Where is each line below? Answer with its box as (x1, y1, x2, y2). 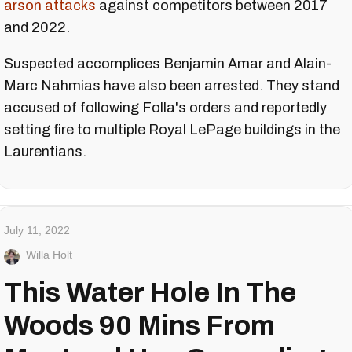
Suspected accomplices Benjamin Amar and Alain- (4, 56, 332, 72)
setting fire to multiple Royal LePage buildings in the (4, 122, 340, 138)
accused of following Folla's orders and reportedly (4, 100, 327, 116)
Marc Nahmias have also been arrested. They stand (4, 78, 339, 94)
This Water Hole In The (4, 277, 296, 308)
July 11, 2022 (4, 224, 70, 237)
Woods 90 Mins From (4, 310, 275, 341)
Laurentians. (4, 144, 86, 160)
